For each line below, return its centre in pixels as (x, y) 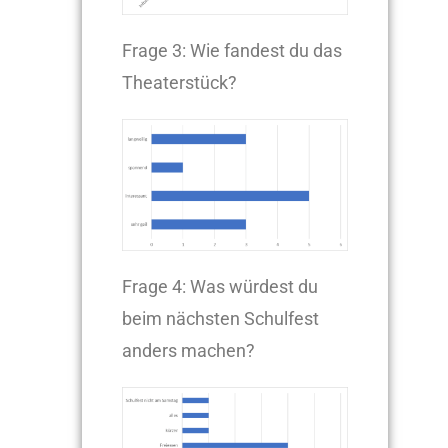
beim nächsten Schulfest (221, 319)
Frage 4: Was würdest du (220, 287)
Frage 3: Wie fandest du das (232, 50)
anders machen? (219, 351)
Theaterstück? (180, 82)
